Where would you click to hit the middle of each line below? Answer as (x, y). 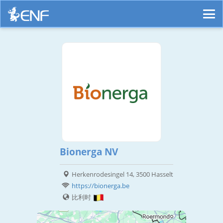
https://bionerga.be (101, 186)
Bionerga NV (89, 152)
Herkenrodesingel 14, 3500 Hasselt (122, 174)
